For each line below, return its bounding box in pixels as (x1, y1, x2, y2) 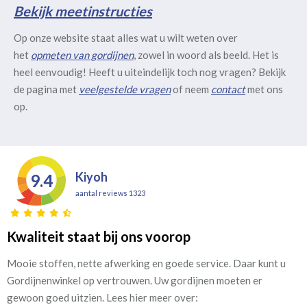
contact (211, 82, 245, 95)
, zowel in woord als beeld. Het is (134, 48, 279, 61)
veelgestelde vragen (79, 82, 171, 95)
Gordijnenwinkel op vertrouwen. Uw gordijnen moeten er (7, 273, 262, 286)
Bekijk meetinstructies (14, 2, 152, 19)
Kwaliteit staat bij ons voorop (7, 228, 191, 245)
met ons (245, 82, 283, 95)
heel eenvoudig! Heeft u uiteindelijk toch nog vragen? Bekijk (14, 65, 286, 78)
